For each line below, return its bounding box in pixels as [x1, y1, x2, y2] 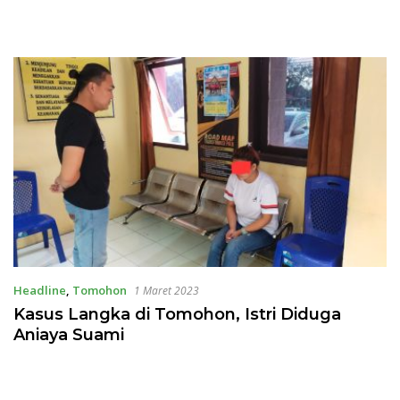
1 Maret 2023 [134, 283, 199, 299]
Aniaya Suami [13, 325, 124, 346]
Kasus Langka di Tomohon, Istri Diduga [13, 304, 341, 325]
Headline [13, 282, 66, 299]
